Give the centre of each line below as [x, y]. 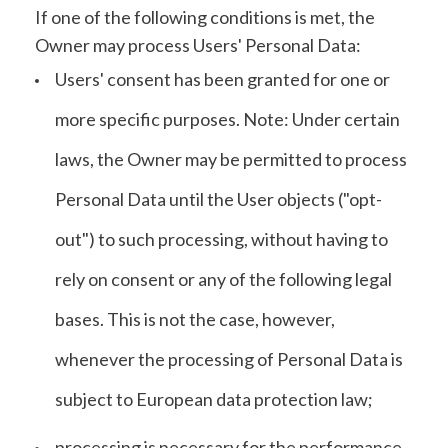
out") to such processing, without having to [221, 239]
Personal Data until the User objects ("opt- [218, 199]
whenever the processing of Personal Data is [229, 359]
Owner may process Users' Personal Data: [198, 45]
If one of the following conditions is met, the [205, 17]
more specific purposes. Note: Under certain [227, 119]
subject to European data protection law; [214, 399]
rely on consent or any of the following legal [223, 279]
